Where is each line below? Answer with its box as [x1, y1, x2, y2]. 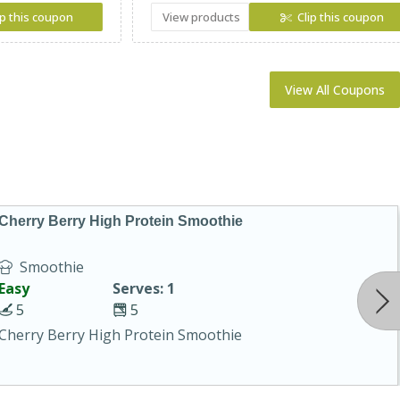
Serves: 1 [112, 278, 175, 298]
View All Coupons [285, 81, 386, 99]
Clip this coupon [297, 9, 385, 26]
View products [162, 9, 240, 26]
